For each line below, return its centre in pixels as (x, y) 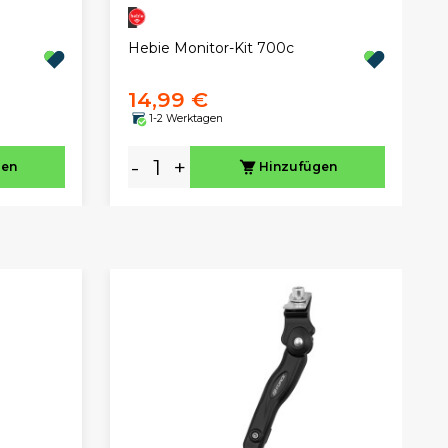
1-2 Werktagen (185, 118)
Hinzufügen (297, 167)
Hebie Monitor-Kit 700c (210, 48)
